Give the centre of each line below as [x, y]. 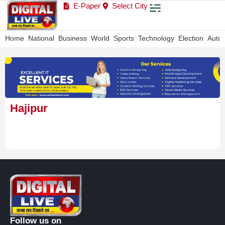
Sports [124, 38]
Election [191, 38]
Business [73, 38]
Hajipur [29, 108]
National [41, 38]
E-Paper [87, 6]
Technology [156, 38]
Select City [130, 6]
